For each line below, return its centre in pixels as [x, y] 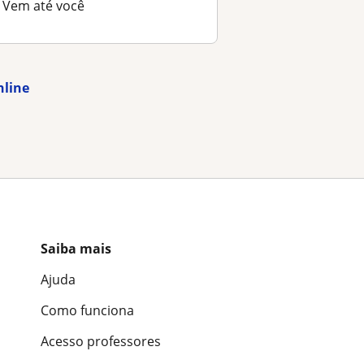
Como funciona [87, 311]
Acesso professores [101, 342]
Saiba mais [76, 249]
